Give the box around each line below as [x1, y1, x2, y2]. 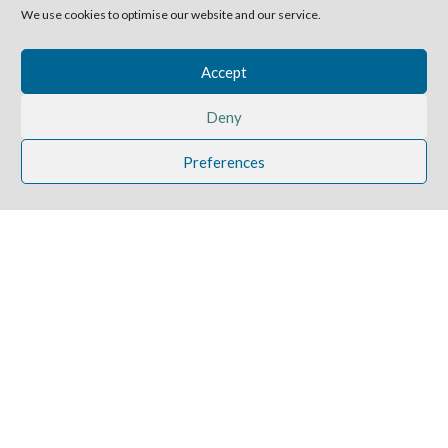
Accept [201, 62, 247, 81]
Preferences [183, 152, 265, 171]
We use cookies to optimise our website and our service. [21, 7, 321, 22]
